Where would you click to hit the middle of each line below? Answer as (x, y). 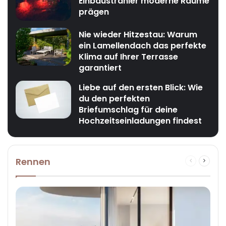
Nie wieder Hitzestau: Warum (138, 35)
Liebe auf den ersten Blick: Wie (141, 88)
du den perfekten (115, 99)
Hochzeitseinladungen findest (140, 121)
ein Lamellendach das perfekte (143, 46)
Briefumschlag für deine (128, 110)
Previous (204, 161)
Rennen (33, 162)
